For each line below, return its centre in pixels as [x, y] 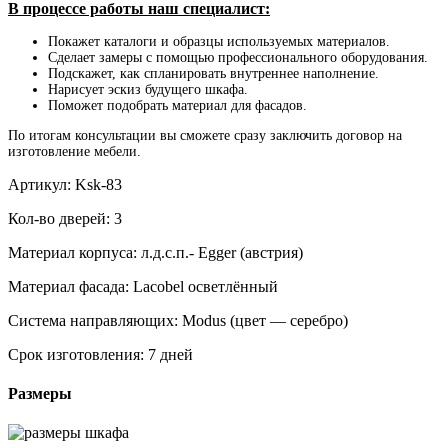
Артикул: [41, 184]
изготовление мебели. [74, 151]
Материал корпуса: [74, 252]
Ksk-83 [98, 184]
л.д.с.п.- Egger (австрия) [222, 252]
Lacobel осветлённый [205, 286]
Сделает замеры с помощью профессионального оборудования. [238, 57]
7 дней [170, 354]
